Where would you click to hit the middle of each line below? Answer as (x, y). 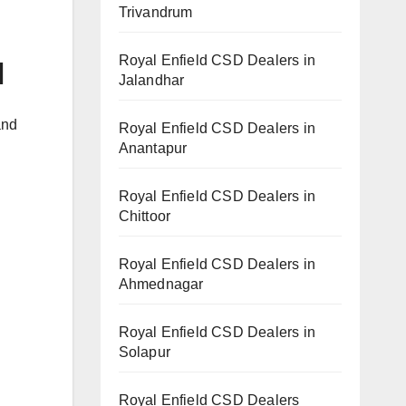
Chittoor (145, 216)
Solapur (144, 352)
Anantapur (153, 148)
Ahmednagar (161, 284)
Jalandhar (151, 80)
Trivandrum (155, 12)
